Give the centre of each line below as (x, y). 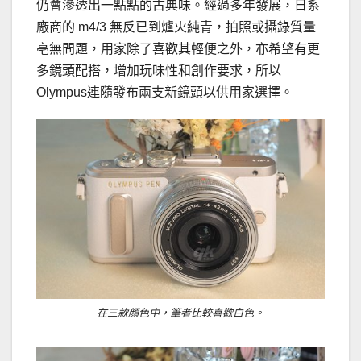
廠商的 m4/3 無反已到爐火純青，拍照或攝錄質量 (176, 27)
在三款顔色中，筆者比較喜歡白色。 (180, 313)
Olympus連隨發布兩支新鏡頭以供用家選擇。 (165, 92)
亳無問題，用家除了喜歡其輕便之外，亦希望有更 (178, 48)
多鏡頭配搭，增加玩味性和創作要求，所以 (159, 70)
